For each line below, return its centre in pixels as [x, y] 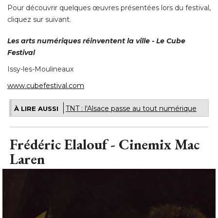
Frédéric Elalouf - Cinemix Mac [105, 145]
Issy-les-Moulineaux [40, 69]
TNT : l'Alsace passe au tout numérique [131, 109]
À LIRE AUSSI [36, 109]
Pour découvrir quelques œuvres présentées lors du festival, [109, 8]
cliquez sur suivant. [39, 20]
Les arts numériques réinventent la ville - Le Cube [96, 41]
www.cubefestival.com [46, 86]
